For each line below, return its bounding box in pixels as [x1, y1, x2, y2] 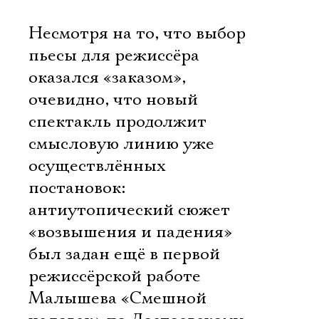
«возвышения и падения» [28, 221, 232, 243]
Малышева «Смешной [28, 288, 206, 309]
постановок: [28, 177, 125, 199]
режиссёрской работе [28, 266, 201, 287]
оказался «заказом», [28, 67, 186, 88]
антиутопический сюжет [28, 199, 230, 221]
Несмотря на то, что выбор [28, 23, 246, 44]
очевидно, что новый [28, 89, 198, 110]
